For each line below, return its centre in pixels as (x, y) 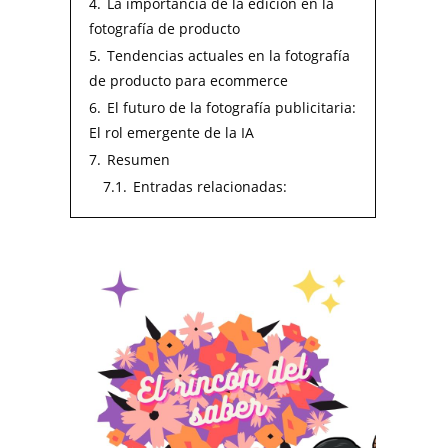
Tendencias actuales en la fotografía (228, 55)
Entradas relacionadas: (210, 186)
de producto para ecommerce (188, 80)
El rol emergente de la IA (171, 132)
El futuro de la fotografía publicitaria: (231, 107)
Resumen (138, 159)
